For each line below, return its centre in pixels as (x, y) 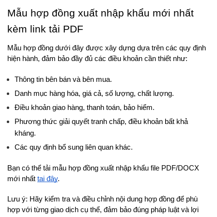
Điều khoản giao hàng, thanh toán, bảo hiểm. (85, 107)
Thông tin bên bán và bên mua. (63, 79)
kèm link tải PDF (45, 29)
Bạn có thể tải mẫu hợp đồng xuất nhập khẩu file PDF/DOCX (103, 168)
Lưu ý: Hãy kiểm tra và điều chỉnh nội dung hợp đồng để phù (102, 199)
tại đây (47, 178)
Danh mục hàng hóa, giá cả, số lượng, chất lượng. (94, 93)
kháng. (25, 133)
